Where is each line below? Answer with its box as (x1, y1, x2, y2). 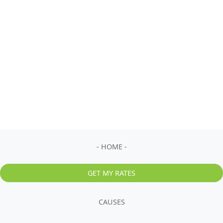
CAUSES (98, 197, 125, 207)
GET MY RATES (88, 168, 135, 178)
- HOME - (96, 142, 127, 151)
